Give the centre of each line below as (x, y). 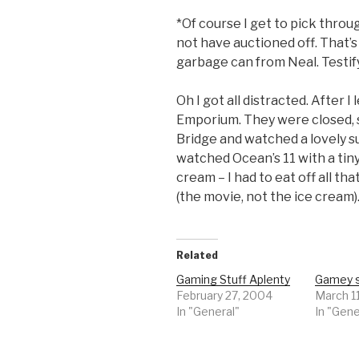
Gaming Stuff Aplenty (233, 279)
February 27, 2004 (224, 295)
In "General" (208, 311)
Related (197, 255)
